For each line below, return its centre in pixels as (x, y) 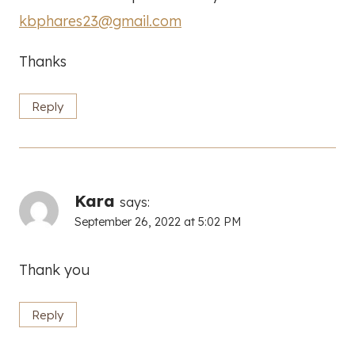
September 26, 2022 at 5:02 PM (158, 222)
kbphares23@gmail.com (100, 21)
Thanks (43, 61)
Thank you (54, 269)
